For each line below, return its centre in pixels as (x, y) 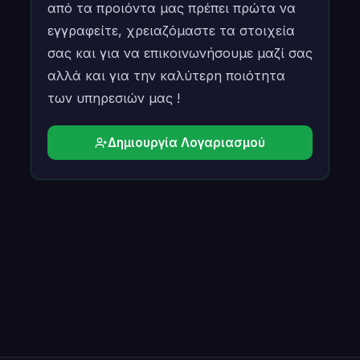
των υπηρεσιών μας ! (114, 98)
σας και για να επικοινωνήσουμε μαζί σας (180, 53)
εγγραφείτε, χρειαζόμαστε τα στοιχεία (171, 31)
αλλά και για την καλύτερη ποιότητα (166, 76)
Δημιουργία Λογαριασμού (186, 143)
